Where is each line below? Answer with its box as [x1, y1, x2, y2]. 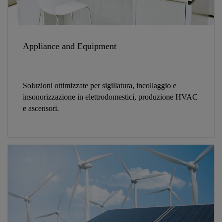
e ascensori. [23, 104, 59, 113]
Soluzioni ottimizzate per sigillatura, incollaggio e [23, 81, 176, 90]
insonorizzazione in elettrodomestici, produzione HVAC [23, 93, 198, 102]
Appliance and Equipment [23, 41, 116, 52]
